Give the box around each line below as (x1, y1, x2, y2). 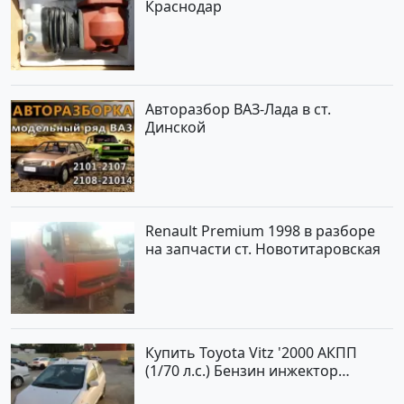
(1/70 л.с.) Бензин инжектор (145, 360, 339, 381)
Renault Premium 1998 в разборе (145, 220, 376, 241)
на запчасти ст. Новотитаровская (145, 238, 381, 259)
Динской (145, 117, 207, 138)
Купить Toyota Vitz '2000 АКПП (145, 342, 358, 363)
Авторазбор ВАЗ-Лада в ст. (145, 99, 332, 120)
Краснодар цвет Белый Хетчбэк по (145, 378, 389, 399)
